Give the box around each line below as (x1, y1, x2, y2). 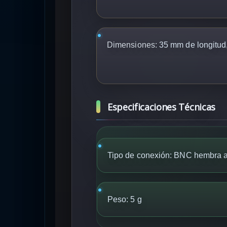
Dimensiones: (107, 40, 157, 49)
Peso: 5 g (107, 195, 142, 204)
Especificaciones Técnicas (107, 100, 215, 113)
